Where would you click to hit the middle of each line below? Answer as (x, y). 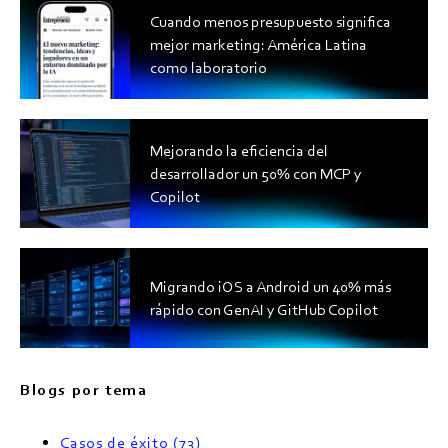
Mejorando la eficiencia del (239, 151)
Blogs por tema (84, 390)
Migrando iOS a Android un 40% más (271, 287)
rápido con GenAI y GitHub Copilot (264, 310)
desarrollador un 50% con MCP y (256, 174)
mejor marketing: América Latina (259, 45)
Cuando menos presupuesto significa (271, 22)
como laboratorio (209, 68)
